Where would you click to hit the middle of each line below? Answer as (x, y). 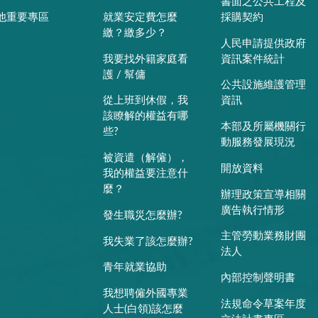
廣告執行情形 (253, 210)
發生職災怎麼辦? (143, 215)
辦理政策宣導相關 (264, 194)
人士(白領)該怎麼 (143, 309)
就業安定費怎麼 (141, 17)
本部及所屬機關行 (264, 127)
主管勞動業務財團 (264, 236)
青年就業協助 (135, 268)
